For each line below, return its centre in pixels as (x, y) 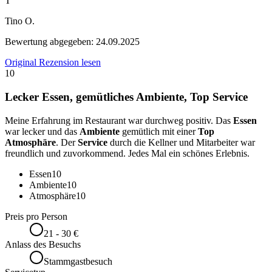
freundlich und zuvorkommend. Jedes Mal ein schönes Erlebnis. (127, 153)
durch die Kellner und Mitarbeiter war (181, 142)
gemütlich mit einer (159, 131)
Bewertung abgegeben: (50, 42)
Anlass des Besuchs (43, 244)
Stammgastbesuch (78, 261)
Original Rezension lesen (53, 63)
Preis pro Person (36, 216)
